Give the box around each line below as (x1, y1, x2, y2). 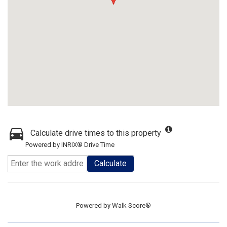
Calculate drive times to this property (30, 128, 161, 138)
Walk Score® (112, 202, 151, 209)
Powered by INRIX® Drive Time (25, 141, 115, 148)
